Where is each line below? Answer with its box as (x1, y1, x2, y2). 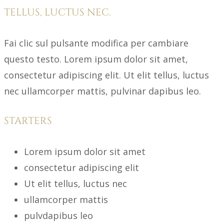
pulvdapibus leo (24, 209, 93, 221)
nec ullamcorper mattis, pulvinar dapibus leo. (4, 84, 201, 97)
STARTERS (4, 114, 52, 128)
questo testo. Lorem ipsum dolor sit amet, (4, 52, 188, 65)
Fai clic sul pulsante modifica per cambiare (4, 36, 188, 49)
